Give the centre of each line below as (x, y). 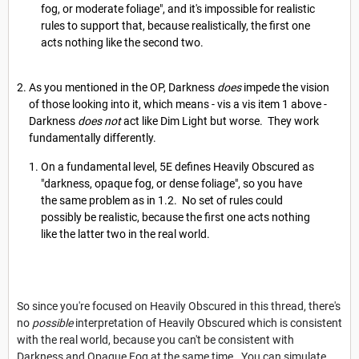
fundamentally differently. (93, 137)
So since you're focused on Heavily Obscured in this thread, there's (179, 306)
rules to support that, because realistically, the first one (175, 26)
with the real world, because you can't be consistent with (155, 339)
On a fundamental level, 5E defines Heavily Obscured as (177, 166)
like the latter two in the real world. (125, 234)
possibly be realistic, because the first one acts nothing (175, 217)
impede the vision (286, 87)
